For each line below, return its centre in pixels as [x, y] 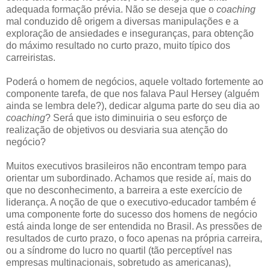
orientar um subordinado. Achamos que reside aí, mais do [129, 178]
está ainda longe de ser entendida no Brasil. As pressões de [134, 226]
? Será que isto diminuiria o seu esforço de [136, 118]
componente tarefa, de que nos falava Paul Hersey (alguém [133, 93]
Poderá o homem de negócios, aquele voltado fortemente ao [135, 81]
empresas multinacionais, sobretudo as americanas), [118, 262]
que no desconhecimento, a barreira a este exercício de [124, 190]
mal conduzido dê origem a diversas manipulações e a [122, 21]
